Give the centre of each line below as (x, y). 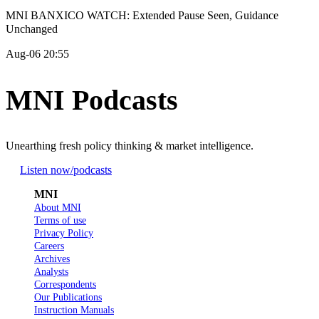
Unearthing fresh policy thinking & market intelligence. (130, 145)
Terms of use (60, 220)
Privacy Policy (64, 233)
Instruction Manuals (74, 310)
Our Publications (68, 297)
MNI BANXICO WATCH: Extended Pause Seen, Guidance (142, 16)
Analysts (51, 271)
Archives (52, 258)
